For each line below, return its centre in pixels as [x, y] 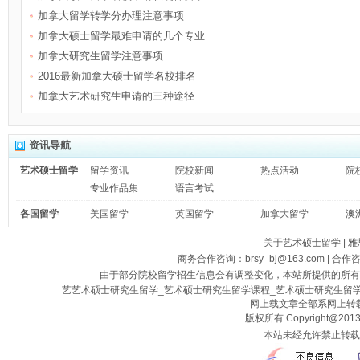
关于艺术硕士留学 [302, 243]
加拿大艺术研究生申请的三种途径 [116, 96]
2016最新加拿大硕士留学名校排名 [117, 76]
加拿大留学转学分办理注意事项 [111, 16]
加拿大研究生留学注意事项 [100, 56]
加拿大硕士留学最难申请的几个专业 [121, 36]
